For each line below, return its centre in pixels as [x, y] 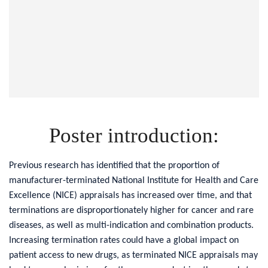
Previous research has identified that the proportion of [114, 166]
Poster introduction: [134, 136]
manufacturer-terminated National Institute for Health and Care [134, 181]
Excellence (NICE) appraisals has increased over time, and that [130, 196]
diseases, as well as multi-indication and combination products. [131, 226]
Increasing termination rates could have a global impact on [124, 241]
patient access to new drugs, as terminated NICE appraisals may [133, 256]
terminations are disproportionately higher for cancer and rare [131, 211]
